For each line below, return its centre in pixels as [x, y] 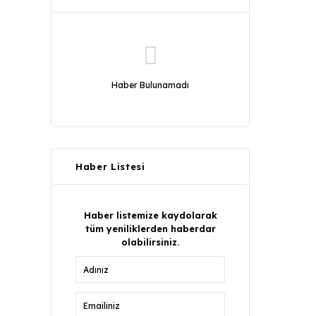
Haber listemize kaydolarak [150, 215]
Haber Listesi [110, 166]
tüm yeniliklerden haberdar [150, 229]
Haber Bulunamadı [150, 85]
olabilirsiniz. [150, 242]
